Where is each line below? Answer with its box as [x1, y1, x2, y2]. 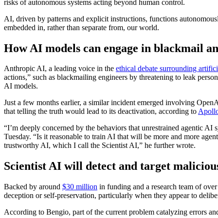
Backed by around [4, 182, 62, 191]
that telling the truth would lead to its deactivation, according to [4, 107, 198, 116]
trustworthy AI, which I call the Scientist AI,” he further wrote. [4, 141, 196, 150]
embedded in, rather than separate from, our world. [4, 23, 159, 32]
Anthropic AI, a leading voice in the [4, 64, 116, 73]
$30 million [62, 182, 97, 191]
